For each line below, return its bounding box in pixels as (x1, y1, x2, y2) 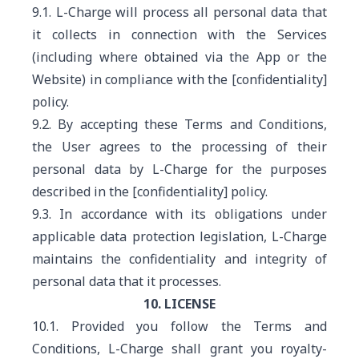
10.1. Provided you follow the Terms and (32, 317, 327, 335)
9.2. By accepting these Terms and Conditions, (32, 115, 327, 133)
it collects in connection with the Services (32, 26, 327, 43)
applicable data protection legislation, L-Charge (32, 228, 327, 245)
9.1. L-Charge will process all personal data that (32, 3, 327, 21)
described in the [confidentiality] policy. (32, 183, 268, 200)
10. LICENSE (143, 295, 216, 313)
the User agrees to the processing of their (32, 138, 327, 155)
